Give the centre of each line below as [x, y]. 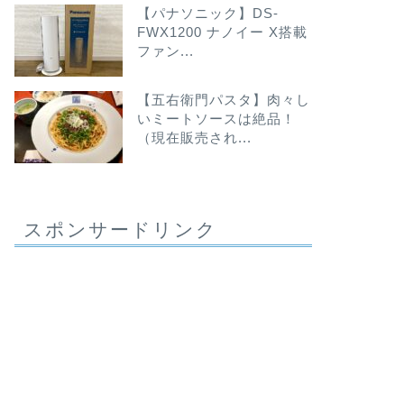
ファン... [165, 50]
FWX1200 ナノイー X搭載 [222, 32]
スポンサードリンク [120, 229]
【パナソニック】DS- [207, 13]
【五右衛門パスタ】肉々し [223, 99]
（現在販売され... [194, 137]
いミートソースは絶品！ [216, 118]
